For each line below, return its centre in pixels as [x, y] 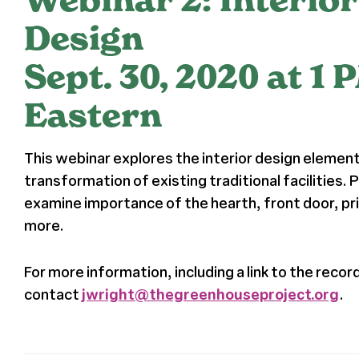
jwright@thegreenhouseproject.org [210, 294]
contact [52, 294]
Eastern [93, 115]
